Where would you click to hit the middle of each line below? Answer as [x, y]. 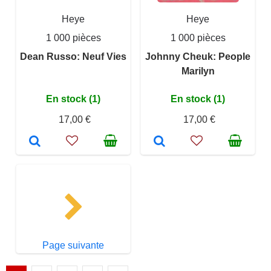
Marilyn [198, 71]
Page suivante [73, 245]
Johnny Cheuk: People [198, 57]
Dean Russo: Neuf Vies [73, 57]
